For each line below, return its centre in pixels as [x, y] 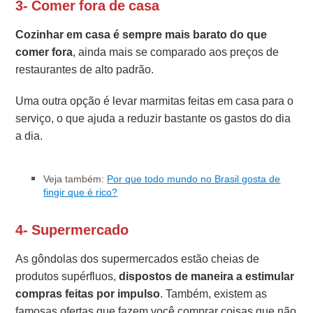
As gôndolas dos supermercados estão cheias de [138, 259]
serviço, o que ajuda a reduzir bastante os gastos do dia [153, 118]
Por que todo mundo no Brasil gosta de [194, 179]
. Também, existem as [214, 293]
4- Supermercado [72, 230]
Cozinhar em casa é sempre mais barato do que [141, 34]
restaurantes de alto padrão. [85, 69]
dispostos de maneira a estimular [207, 276]
